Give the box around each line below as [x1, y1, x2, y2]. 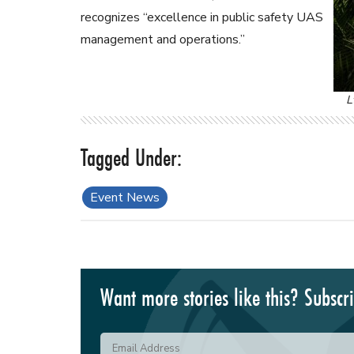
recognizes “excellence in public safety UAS [81, 9, 323, 27]
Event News [90, 189, 160, 207]
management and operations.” [81, 31, 245, 49]
